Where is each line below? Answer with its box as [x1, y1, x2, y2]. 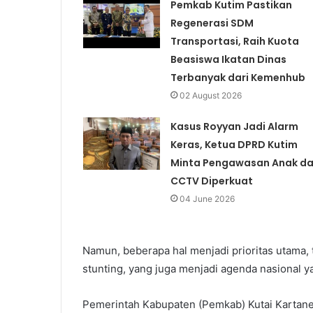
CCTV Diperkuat [170, 174, 253, 189]
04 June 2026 [179, 194, 235, 205]
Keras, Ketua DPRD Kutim [170, 138, 298, 152]
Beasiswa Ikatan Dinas [170, 52, 286, 67]
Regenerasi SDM [170, 16, 254, 31]
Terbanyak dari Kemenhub [170, 71, 305, 85]
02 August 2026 [179, 90, 242, 101]
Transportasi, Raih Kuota [170, 34, 299, 49]
